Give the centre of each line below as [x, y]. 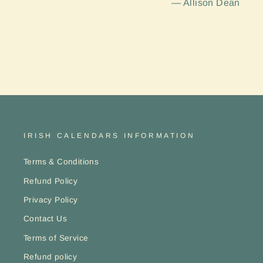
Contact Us [45, 219]
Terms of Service [56, 238]
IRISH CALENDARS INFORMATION [109, 136]
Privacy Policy [51, 200]
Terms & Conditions [61, 162]
